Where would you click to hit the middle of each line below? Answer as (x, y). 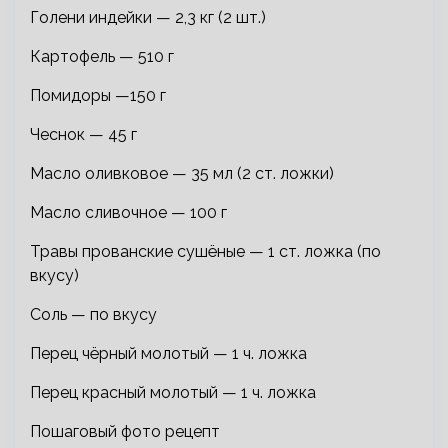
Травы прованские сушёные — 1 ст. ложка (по (205, 251)
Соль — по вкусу (93, 314)
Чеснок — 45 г (83, 134)
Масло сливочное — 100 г (128, 212)
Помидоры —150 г (98, 95)
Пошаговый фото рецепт (125, 431)
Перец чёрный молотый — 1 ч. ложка (168, 353)
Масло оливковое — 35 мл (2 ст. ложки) (182, 173)
